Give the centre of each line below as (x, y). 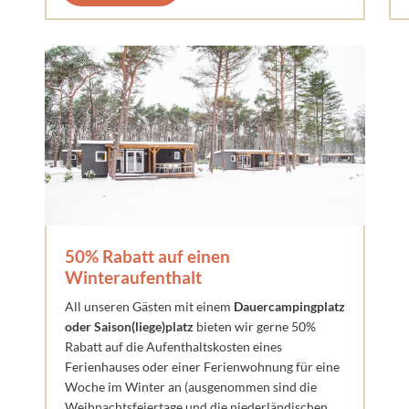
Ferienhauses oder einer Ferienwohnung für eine (202, 367)
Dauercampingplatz (289, 307)
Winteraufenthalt (133, 278)
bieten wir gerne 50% (254, 327)
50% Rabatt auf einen (147, 257)
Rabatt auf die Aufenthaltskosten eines (173, 347)
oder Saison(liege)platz (129, 327)
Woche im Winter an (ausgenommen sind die (190, 387)
